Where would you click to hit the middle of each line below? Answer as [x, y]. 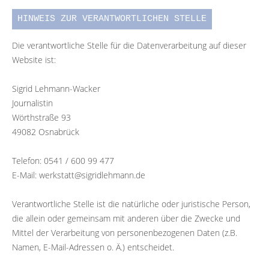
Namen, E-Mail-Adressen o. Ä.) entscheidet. [93, 247]
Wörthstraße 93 [41, 117]
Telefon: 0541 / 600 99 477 [63, 160]
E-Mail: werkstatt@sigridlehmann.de [79, 175]
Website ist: [34, 59]
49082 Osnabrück [46, 131]
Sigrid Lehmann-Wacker [56, 88]
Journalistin [32, 103]
